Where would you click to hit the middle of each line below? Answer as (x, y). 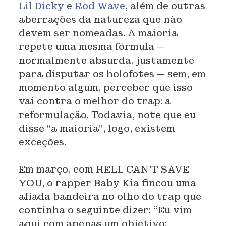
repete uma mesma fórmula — (92, 47)
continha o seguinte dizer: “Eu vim (105, 210)
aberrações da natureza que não (100, 19)
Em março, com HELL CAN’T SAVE (104, 169)
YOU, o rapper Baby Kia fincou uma (107, 183)
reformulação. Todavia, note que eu (107, 115)
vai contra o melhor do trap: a (95, 101)
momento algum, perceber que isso (105, 88)
